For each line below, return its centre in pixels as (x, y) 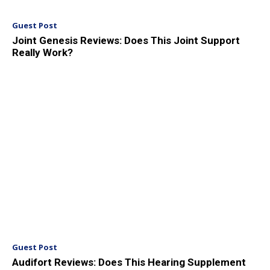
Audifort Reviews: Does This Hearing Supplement (129, 262)
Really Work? (42, 52)
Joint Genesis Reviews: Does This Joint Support (126, 40)
